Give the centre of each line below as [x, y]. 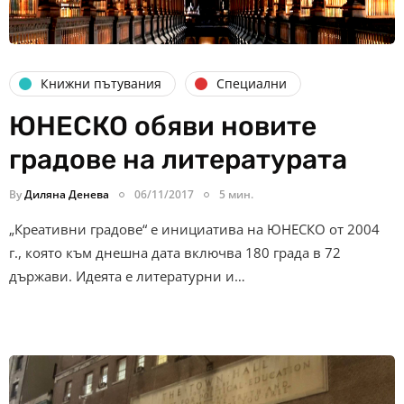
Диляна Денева [67, 194]
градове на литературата [178, 159]
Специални [252, 84]
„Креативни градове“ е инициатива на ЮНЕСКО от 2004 [194, 229]
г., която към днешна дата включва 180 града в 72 [175, 252]
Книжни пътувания [101, 84]
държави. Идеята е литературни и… [127, 275]
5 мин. [236, 194]
